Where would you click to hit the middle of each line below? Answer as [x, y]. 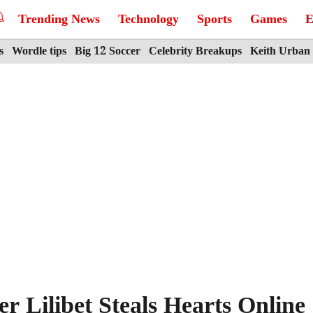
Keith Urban [280, 51]
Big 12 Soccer [108, 51]
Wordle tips [39, 51]
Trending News [59, 19]
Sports [214, 19]
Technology [148, 19]
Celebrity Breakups [195, 51]
